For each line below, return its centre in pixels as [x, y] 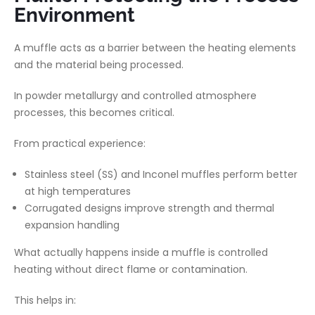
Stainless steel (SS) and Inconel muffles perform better [161, 174]
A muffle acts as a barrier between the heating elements [155, 48]
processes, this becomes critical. [94, 112]
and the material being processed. [99, 65]
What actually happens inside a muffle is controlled [141, 252]
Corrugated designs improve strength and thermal [149, 208]
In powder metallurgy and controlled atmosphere [135, 96]
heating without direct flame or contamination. [131, 269]
